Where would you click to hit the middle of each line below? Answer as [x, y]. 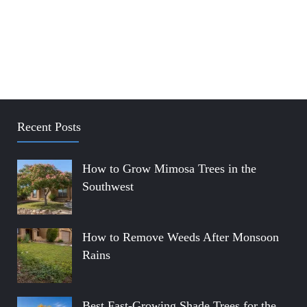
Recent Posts [49, 127]
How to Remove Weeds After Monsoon [181, 237]
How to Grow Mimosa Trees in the [169, 169]
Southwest [108, 187]
